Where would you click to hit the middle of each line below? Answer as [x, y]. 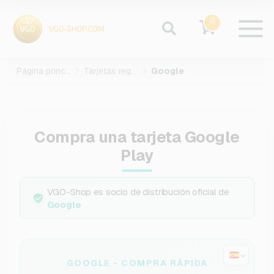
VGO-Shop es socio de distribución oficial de [138, 191]
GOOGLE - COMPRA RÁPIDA [137, 263]
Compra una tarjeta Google [137, 137]
